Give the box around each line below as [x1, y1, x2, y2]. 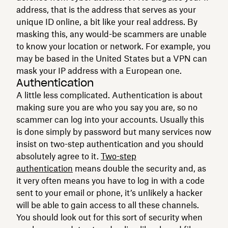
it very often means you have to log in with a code [16, 175, 205, 186]
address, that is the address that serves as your [16, 4, 196, 15]
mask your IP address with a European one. [16, 65, 182, 76]
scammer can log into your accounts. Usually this [16, 114, 204, 125]
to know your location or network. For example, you [16, 41, 211, 51]
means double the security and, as [73, 163, 206, 174]
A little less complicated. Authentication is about [16, 90, 203, 100]
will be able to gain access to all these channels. [16, 199, 199, 210]
